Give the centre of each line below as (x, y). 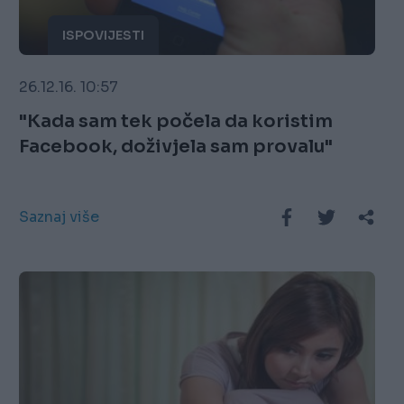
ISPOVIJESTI (104, 36)
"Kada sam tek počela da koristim (176, 122)
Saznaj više (60, 217)
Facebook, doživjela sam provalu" (176, 147)
